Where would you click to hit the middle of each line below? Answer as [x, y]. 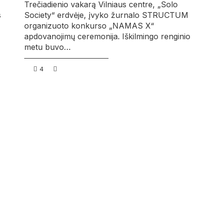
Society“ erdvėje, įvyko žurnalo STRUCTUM [106, 15]
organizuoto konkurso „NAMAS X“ [89, 26]
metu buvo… [47, 47]
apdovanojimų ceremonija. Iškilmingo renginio [107, 37]
